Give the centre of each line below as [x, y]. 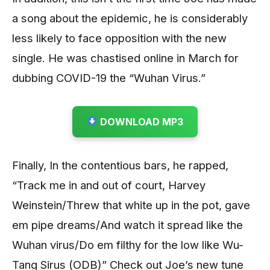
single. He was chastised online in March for [125, 58]
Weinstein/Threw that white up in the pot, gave [131, 205]
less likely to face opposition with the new [119, 38]
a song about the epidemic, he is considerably [130, 18]
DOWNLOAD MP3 [141, 121]
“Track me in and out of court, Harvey [109, 185]
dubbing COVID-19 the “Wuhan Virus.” [109, 77]
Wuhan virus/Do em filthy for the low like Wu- [128, 244]
